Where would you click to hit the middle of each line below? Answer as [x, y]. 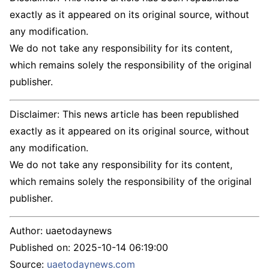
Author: [28, 230]
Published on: [41, 247]
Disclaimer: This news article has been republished [124, 114]
